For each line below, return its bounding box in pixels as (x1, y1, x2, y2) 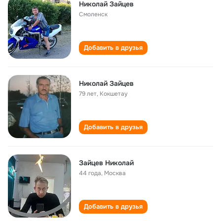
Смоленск (79, 10, 108, 18)
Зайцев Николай (79, 158, 134, 167)
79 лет (79, 90, 97, 98)
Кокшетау (100, 90, 128, 98)
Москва (104, 169, 126, 177)
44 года (79, 169, 101, 177)
